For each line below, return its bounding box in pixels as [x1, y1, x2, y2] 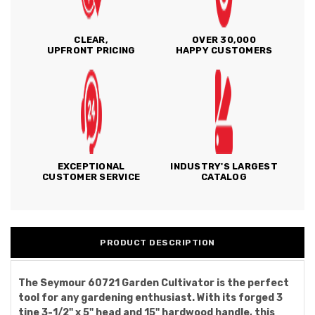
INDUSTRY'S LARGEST [170, 161, 278, 172]
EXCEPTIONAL [57, 161, 125, 172]
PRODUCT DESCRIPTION [100, 238, 215, 247]
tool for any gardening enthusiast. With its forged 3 [18, 292, 283, 304]
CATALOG [201, 172, 247, 182]
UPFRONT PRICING [46, 45, 136, 56]
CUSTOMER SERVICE [42, 172, 140, 182]
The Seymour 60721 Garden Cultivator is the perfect [18, 277, 289, 289]
